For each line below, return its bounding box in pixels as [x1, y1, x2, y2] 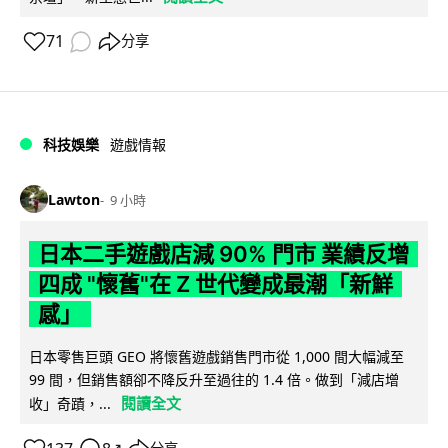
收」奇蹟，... [29, 394, 111, 414]
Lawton [48, 189, 100, 209]
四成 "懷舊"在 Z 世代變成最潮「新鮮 [37, 271, 393, 298]
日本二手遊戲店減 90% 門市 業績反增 [37, 241, 409, 268]
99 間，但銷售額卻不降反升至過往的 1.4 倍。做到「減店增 [29, 370, 399, 390]
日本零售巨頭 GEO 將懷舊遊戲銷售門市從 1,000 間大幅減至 [29, 347, 404, 367]
